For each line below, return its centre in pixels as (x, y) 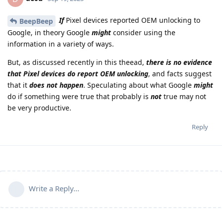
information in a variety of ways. (61, 44)
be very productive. (39, 108)
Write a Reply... (54, 189)
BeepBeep (36, 21)
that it (18, 85)
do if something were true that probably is (79, 97)
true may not (184, 97)
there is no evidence (179, 62)
